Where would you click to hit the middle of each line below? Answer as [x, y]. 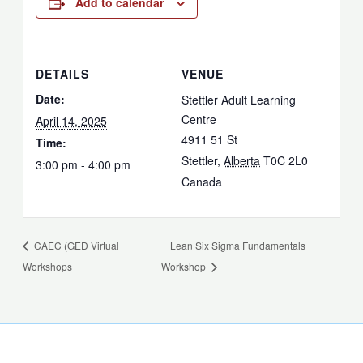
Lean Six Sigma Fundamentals [238, 246]
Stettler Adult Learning [239, 100]
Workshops [48, 267]
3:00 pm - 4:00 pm [83, 165]
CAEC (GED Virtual [76, 246]
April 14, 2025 [71, 121]
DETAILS [62, 74]
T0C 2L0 [286, 161]
